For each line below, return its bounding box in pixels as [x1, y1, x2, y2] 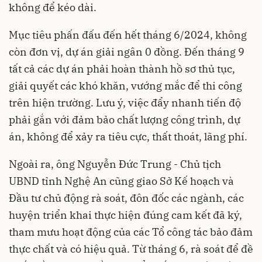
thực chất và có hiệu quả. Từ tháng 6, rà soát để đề [9, 242, 253, 256]
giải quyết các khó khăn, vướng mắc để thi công [9, 79, 242, 93]
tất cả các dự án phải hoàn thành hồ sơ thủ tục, [9, 62, 235, 76]
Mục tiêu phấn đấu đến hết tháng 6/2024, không [9, 28, 247, 42]
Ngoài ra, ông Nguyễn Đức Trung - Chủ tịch [9, 157, 221, 171]
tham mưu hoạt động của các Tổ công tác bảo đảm [9, 225, 253, 239]
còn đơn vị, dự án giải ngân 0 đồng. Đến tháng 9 [9, 45, 244, 59]
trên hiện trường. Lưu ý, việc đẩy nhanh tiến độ [9, 96, 241, 110]
